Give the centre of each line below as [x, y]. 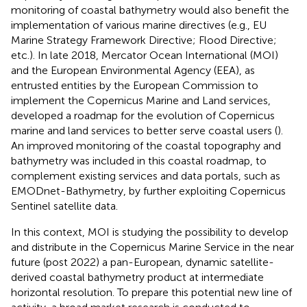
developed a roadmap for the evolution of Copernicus [143, 115]
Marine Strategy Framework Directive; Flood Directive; [144, 40]
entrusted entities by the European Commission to [135, 85]
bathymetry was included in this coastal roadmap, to [139, 160]
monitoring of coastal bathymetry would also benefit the [150, 10]
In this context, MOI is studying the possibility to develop [150, 232]
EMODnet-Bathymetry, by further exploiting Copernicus [148, 191]
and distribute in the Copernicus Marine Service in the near [152, 247]
